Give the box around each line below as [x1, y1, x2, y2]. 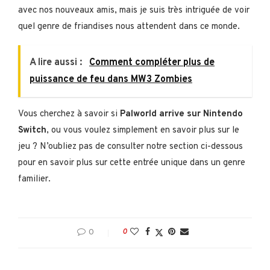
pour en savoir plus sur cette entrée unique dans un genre [18, 157, 245, 169]
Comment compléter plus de [89, 56, 215, 69]
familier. [18, 173, 51, 185]
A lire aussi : [30, 56, 84, 69]
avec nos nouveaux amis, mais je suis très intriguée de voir [18, 4, 250, 16]
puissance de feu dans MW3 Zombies [30, 73, 192, 86]
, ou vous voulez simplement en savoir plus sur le [46, 124, 239, 136]
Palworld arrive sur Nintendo [120, 108, 243, 120]
